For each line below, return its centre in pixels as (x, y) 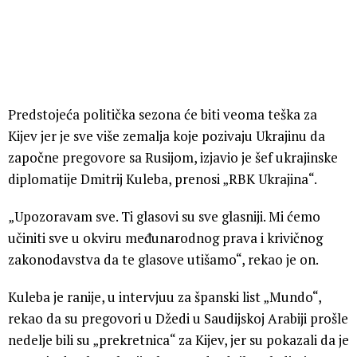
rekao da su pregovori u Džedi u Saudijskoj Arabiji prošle (178, 319)
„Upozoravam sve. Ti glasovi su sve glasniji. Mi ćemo (164, 217)
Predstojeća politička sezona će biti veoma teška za (163, 115)
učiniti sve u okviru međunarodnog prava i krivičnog (165, 238)
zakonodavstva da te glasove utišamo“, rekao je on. (163, 260)
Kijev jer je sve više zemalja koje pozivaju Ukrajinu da (167, 136)
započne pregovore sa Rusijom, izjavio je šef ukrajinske (173, 158)
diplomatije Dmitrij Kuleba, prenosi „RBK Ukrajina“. (163, 179)
